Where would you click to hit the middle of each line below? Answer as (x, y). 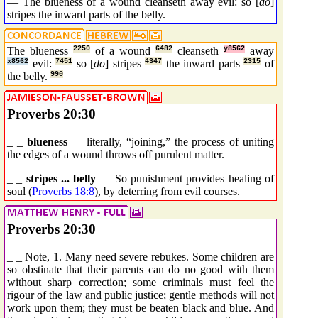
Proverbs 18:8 (63, 191)
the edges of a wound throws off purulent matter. (116, 154)
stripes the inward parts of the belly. (86, 14)
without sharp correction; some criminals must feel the (141, 282)
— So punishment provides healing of (185, 178)
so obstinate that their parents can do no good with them (141, 269)
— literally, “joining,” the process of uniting (171, 141)
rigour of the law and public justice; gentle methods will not (141, 295)
